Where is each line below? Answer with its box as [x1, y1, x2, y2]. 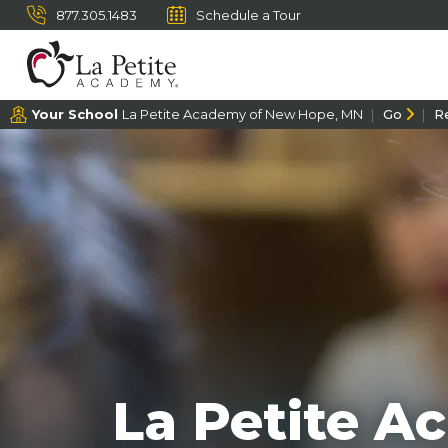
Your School [32, 106, 122, 122]
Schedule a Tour [196, 7, 301, 23]
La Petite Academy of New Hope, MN [122, 106, 363, 122]
